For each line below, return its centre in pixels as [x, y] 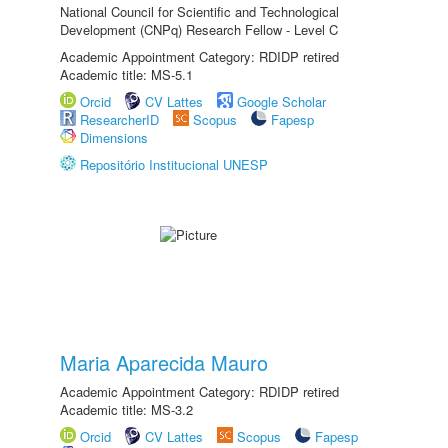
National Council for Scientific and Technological [199, 11]
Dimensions [114, 137]
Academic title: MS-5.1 [126, 74]
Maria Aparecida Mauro [164, 362]
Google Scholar [281, 101]
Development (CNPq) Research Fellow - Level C [199, 29]
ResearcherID [121, 119]
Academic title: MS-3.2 [126, 409]
